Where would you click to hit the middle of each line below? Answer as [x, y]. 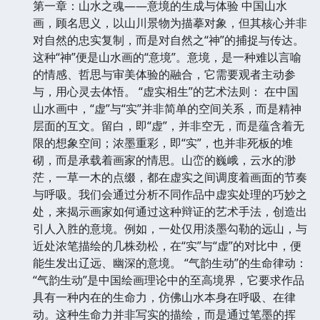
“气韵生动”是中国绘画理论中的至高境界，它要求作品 [169, 280]
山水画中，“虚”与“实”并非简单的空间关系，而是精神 [167, 108]
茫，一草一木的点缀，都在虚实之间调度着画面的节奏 [170, 177]
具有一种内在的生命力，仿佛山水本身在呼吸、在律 [164, 297]
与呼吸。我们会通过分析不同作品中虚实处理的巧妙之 [170, 194]
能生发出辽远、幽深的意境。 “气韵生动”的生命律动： [170, 262]
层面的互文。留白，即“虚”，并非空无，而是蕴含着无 [169, 125]
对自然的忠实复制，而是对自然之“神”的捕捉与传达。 [169, 40]
